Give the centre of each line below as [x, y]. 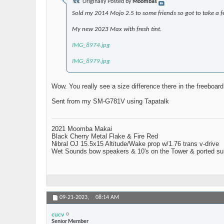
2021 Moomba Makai [82, 129]
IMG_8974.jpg [91, 45]
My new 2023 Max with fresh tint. [117, 29]
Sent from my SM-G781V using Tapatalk [110, 101]
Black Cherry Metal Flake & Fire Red [105, 136]
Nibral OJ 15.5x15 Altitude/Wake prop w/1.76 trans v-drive [135, 144]
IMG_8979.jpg [91, 61]
